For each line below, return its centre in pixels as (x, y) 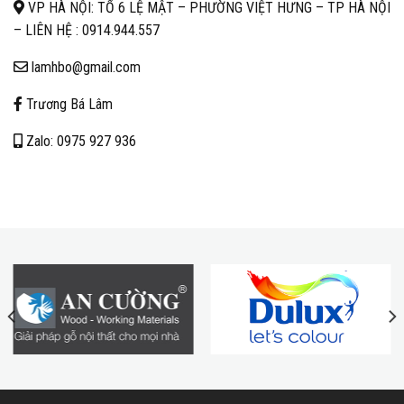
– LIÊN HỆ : (48, 31)
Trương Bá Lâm (68, 105)
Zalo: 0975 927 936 (79, 142)
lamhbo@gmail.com (84, 68)
